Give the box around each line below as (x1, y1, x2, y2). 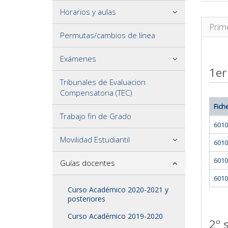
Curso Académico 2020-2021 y (68, 185, 168, 194)
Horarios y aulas (60, 7, 116, 17)
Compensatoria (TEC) (60, 88, 132, 98)
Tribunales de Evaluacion (60, 77, 146, 87)
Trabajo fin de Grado (60, 111, 131, 121)
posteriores (68, 194, 105, 204)
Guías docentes (60, 158, 115, 168)
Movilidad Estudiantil (60, 134, 130, 145)
